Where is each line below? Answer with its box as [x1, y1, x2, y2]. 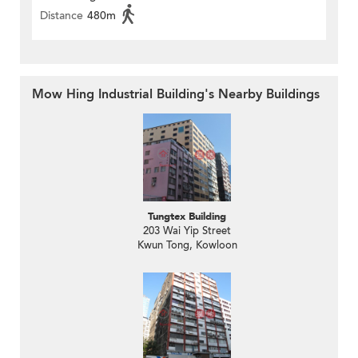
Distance [40, 8, 83, 24]
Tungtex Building [148, 209, 226, 225]
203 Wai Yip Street [143, 224, 231, 239]
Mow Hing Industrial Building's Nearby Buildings [32, 86, 320, 104]
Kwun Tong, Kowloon [137, 238, 237, 253]
